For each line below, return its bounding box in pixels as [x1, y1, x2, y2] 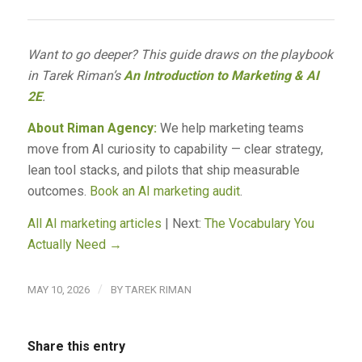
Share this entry [27, 339, 125, 355]
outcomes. [27, 183, 90, 200]
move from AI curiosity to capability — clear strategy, [27, 141, 323, 158]
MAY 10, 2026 [27, 284, 90, 297]
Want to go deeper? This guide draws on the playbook [27, 46, 333, 62]
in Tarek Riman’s [27, 67, 124, 83]
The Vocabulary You [204, 215, 314, 231]
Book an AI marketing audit [89, 183, 240, 200]
